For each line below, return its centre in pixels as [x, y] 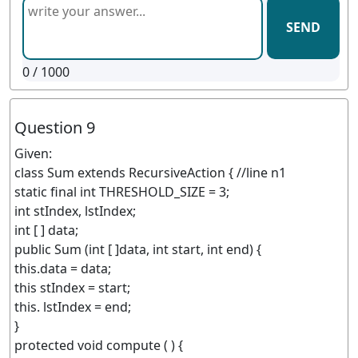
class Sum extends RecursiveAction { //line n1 [150, 173]
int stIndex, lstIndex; [75, 211]
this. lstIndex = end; [73, 307]
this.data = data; [63, 268]
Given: [33, 153]
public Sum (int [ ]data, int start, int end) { [138, 249]
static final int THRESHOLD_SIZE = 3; [122, 192]
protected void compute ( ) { [99, 345]
